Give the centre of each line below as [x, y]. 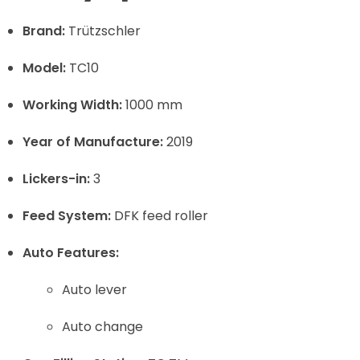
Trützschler [102, 31]
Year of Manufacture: [92, 141]
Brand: [43, 31]
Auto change [103, 326]
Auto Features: [70, 252]
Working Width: [72, 104]
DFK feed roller [159, 215]
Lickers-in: [56, 178]
